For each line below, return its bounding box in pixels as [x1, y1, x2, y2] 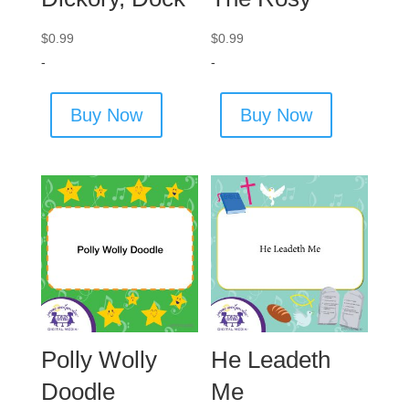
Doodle [40, 378, 115, 406]
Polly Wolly [40, 346, 157, 374]
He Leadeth [211, 346, 331, 374]
